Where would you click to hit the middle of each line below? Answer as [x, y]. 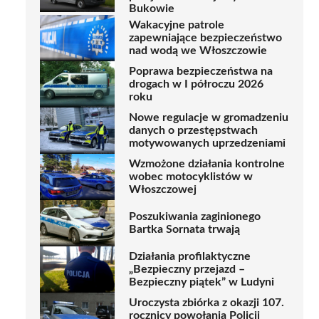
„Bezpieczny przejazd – [187, 270]
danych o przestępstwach [193, 131]
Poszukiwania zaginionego [195, 217]
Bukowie [152, 8]
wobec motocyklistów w [191, 177]
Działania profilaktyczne [190, 257]
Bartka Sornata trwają [184, 230]
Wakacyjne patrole [177, 25]
